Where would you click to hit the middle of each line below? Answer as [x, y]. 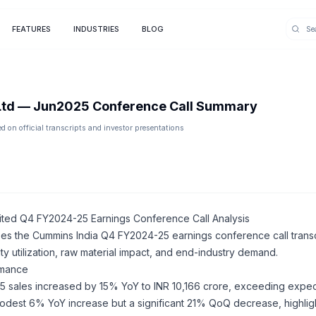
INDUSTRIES [96, 29]
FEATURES [31, 29]
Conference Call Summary [174, 106]
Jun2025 [61, 106]
